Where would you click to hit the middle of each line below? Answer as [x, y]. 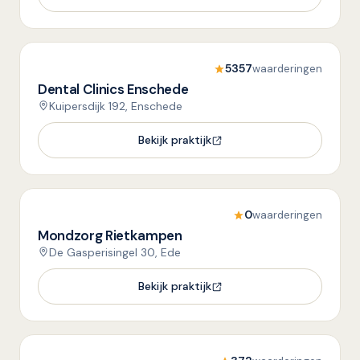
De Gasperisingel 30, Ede [115, 252]
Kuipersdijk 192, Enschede [116, 106]
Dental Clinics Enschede [113, 89]
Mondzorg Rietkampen [110, 235]
